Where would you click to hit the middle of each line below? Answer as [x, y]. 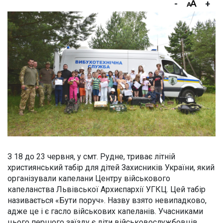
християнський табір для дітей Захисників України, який [111, 168]
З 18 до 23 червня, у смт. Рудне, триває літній [91, 157]
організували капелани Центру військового [89, 179]
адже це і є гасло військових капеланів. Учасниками [105, 212]
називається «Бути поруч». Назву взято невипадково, [107, 201]
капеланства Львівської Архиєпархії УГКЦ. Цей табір [107, 190]
